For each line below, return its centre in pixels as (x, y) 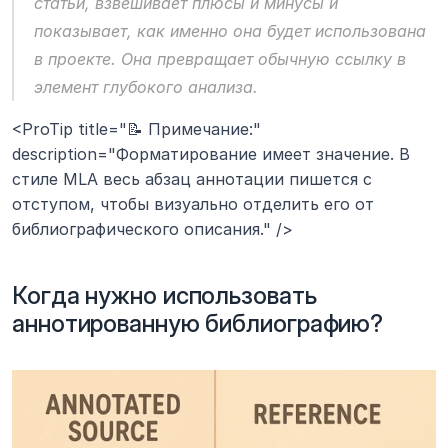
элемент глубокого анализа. (146, 86)
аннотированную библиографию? (198, 323)
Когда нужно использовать (164, 295)
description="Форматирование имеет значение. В (211, 153)
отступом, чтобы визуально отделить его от (193, 203)
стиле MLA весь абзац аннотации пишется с (192, 178)
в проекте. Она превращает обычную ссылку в (220, 58)
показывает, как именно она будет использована (230, 30)
